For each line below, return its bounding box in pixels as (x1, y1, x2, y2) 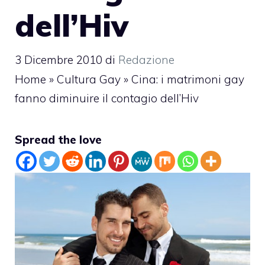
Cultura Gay (57, 72, 121, 86)
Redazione (118, 52, 174, 67)
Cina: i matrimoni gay (131, 72, 244, 86)
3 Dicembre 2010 (15, 52, 102, 67)
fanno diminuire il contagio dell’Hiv (15, 91, 199, 105)
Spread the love (15, 132, 102, 147)
